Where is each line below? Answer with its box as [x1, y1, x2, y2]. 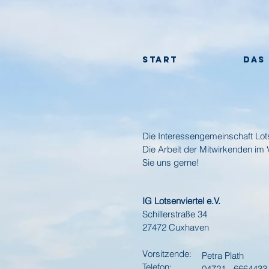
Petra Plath [202, 250, 244, 261]
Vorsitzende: [142, 248, 192, 259]
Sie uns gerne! [142, 157, 199, 168]
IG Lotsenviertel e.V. [142, 195, 220, 207]
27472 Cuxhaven [142, 222, 209, 233]
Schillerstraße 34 [142, 208, 207, 220]
